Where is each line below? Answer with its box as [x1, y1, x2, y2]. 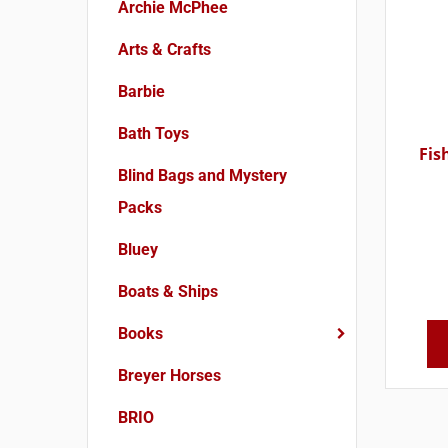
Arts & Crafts [118, 40, 211, 59]
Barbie [118, 82, 165, 101]
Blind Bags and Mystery [118, 166, 287, 185]
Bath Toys [118, 124, 189, 143]
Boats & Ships [118, 282, 218, 301]
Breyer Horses [118, 366, 221, 385]
